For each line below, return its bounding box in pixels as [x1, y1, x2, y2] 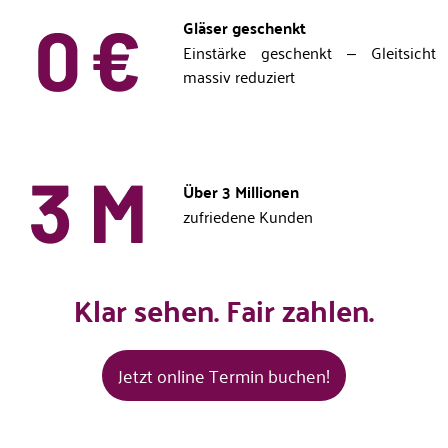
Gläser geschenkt [183, 13, 306, 42]
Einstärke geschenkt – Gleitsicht [183, 38, 436, 66]
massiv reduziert [183, 62, 295, 90]
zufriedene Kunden [183, 202, 313, 230]
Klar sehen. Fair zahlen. [74, 281, 374, 337]
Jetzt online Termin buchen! [118, 358, 330, 391]
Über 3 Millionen [183, 177, 299, 206]
